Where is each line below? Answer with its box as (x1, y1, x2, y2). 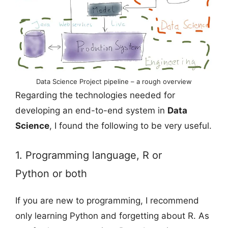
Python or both (15, 167, 87, 180)
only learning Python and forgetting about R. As (15, 211, 209, 221)
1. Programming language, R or (15, 149, 162, 162)
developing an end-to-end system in (15, 105, 167, 116)
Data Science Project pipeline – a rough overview (36, 77, 192, 85)
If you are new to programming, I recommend (15, 195, 199, 206)
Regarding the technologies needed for (15, 90, 175, 100)
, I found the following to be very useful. (49, 120, 212, 131)
